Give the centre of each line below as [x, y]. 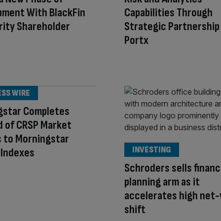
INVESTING [152, 149]
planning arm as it [162, 182]
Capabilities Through [168, 13]
